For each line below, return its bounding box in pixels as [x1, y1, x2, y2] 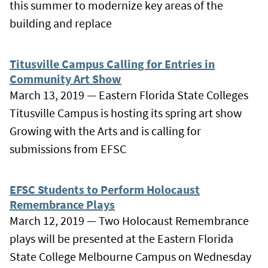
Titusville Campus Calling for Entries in [10, 56, 215, 71]
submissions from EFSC [10, 141, 126, 156]
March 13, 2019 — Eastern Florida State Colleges [10, 87, 248, 102]
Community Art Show [10, 71, 121, 86]
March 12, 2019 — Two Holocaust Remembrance [10, 212, 249, 228]
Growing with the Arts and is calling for [10, 123, 201, 138]
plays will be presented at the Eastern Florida [10, 230, 233, 246]
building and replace [10, 15, 112, 31]
